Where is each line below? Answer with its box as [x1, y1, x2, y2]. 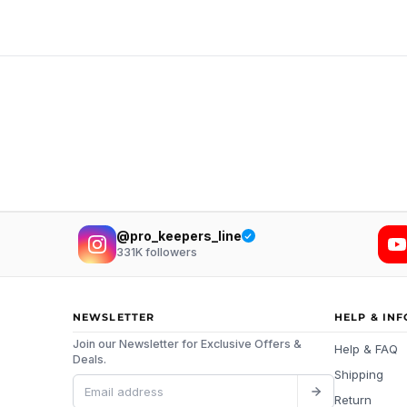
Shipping [334, 367, 383, 382]
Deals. [73, 352, 106, 366]
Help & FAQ [334, 342, 398, 356]
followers [142, 245, 197, 260]
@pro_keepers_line [115, 227, 242, 243]
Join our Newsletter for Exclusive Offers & [73, 337, 302, 351]
